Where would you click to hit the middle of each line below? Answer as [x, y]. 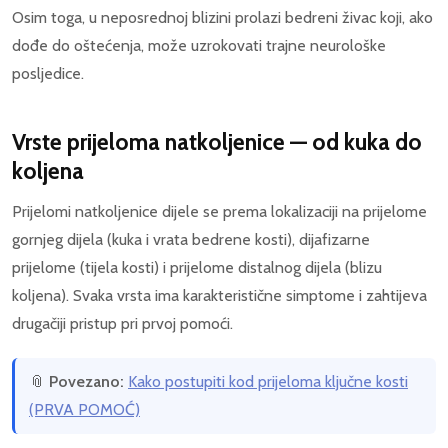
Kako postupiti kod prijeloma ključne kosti [268, 381]
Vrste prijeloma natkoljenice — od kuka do [217, 141]
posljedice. [48, 73]
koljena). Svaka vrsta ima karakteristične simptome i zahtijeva [219, 295]
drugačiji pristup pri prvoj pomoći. [122, 323]
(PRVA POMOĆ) [84, 409]
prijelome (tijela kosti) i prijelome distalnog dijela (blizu [197, 267]
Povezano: [86, 381]
